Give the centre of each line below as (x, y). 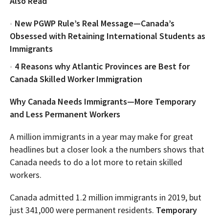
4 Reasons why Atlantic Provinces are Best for (102, 66)
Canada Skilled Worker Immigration (76, 79)
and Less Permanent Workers (67, 114)
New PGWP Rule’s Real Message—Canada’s (95, 23)
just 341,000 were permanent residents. (83, 210)
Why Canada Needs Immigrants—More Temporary (103, 102)
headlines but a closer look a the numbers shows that (107, 150)
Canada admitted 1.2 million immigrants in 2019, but (106, 197)
